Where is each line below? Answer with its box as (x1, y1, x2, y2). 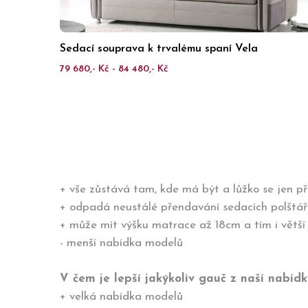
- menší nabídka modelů (60, 237, 186, 249)
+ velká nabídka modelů (60, 291, 183, 302)
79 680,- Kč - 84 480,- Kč (60, 64, 168, 74)
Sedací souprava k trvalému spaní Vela (60, 43, 258, 54)
